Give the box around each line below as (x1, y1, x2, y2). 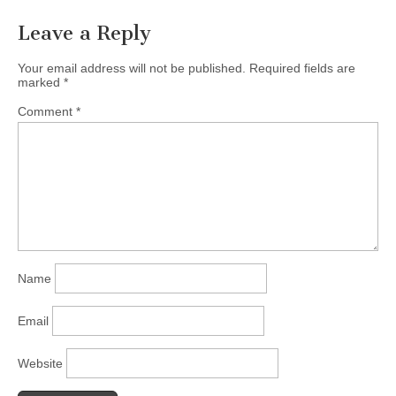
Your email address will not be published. (18, 61, 246, 76)
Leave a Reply (18, 21, 151, 46)
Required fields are (249, 61, 355, 76)
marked (18, 75, 64, 90)
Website (18, 356, 63, 371)
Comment (18, 104, 76, 119)
